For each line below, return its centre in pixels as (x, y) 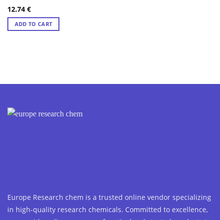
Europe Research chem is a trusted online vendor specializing (109, 197)
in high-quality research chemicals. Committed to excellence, (108, 209)
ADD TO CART (33, 24)
